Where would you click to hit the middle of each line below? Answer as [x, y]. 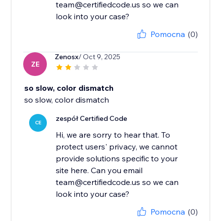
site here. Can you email [99, 170]
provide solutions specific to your [117, 159]
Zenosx [67, 57]
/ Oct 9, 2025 [100, 57]
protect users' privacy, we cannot [117, 147]
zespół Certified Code [92, 119]
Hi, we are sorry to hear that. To [113, 135]
